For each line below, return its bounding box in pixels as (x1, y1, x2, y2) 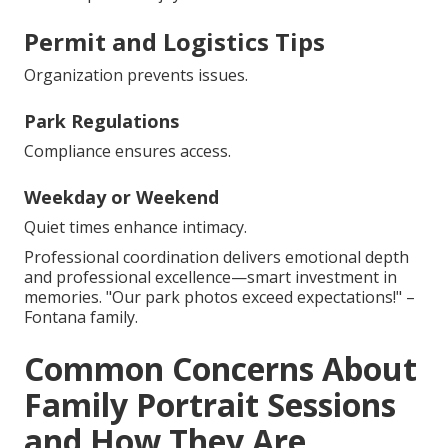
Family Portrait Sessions (24, 383, 396, 427)
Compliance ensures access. (24, 140, 231, 163)
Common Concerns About (24, 347, 417, 391)
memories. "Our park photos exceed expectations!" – (24, 286, 415, 309)
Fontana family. (24, 306, 138, 329)
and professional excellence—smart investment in (24, 266, 397, 289)
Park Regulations (24, 109, 179, 134)
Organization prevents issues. (24, 64, 248, 87)
